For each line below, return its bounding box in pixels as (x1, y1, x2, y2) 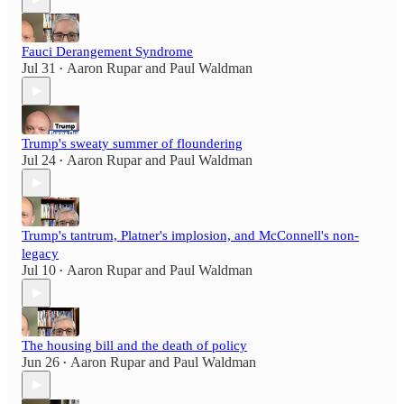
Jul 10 (22, 262, 56, 279)
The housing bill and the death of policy (22, 338, 247, 353)
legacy (22, 246, 59, 262)
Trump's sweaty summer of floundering (22, 136, 243, 151)
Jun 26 (22, 354, 60, 371)
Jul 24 (22, 152, 56, 169)
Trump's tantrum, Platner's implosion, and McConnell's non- (22, 228, 359, 243)
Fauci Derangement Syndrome (22, 44, 193, 60)
